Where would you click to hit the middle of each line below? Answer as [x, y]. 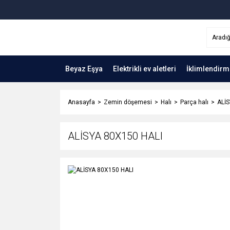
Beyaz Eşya [84, 69]
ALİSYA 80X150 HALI [115, 136]
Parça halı [194, 102]
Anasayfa [81, 102]
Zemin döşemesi [128, 102]
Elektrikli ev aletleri [145, 69]
